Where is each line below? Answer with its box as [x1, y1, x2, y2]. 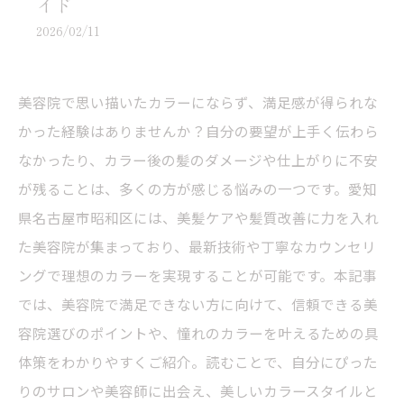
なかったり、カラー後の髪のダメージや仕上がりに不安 [18, 150, 378, 170]
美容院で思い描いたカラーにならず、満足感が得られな [18, 92, 378, 112]
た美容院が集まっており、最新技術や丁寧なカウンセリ [18, 236, 376, 256]
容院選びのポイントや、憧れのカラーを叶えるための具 [18, 323, 379, 343]
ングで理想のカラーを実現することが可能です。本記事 [18, 265, 377, 285]
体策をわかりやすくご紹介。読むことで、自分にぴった [18, 352, 378, 372]
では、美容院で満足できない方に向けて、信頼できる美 [18, 294, 378, 314]
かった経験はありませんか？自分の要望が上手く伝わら [18, 121, 379, 141]
